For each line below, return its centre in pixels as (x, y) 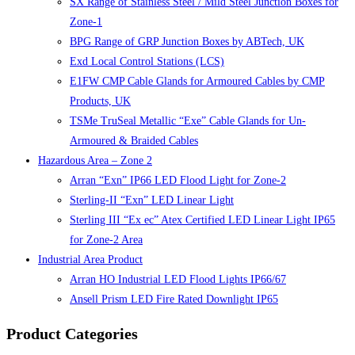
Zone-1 (86, 22)
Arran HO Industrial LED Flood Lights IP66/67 (178, 280)
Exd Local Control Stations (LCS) (147, 62)
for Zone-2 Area (106, 240)
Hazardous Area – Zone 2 (95, 161)
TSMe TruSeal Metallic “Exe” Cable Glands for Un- (188, 121)
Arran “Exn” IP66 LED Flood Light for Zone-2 (178, 181)
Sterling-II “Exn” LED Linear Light (152, 200)
